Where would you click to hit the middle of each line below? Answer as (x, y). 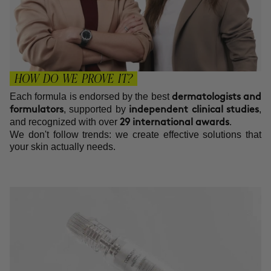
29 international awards (175, 123)
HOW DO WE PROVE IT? (73, 79)
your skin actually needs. (63, 147)
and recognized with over (65, 122)
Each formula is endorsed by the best (91, 97)
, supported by (96, 109)
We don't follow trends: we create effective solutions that (135, 135)
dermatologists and (216, 97)
